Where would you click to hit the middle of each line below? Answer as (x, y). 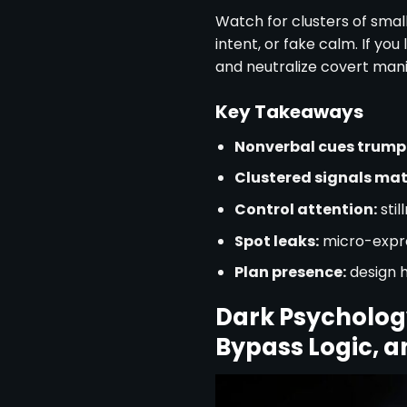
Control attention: (305, 209)
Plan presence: (290, 273)
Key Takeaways (289, 111)
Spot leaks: (276, 241)
